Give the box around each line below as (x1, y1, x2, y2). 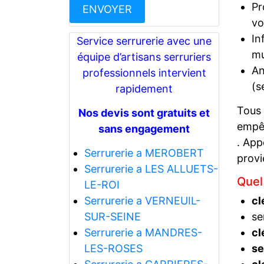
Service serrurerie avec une (77, 34, 212, 47)
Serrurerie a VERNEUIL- (84, 194, 200, 207)
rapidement (115, 82, 173, 95)
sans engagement (98, 122, 190, 135)
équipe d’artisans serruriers (77, 50, 211, 63)
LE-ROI (84, 178, 120, 191)
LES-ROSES (84, 242, 143, 255)
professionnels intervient (82, 66, 206, 79)
